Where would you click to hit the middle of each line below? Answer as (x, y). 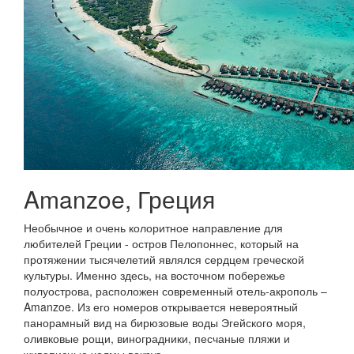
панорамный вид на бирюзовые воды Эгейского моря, (165, 322)
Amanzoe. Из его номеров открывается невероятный (161, 307)
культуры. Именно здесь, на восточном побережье (154, 275)
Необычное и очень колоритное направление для (153, 228)
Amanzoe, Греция (119, 199)
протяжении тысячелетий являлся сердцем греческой (164, 259)
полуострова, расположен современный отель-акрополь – (175, 291)
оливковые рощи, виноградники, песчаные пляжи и (157, 338)
